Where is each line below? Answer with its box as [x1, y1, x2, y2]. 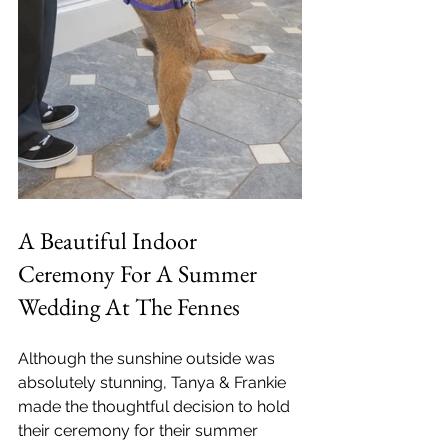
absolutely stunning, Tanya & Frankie [18, 372, 290, 392]
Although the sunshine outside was [18, 348, 279, 368]
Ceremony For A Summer [18, 257, 262, 289]
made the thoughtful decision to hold [18, 396, 294, 416]
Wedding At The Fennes [18, 290, 240, 322]
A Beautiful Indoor [18, 224, 202, 256]
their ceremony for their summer [18, 420, 262, 440]
